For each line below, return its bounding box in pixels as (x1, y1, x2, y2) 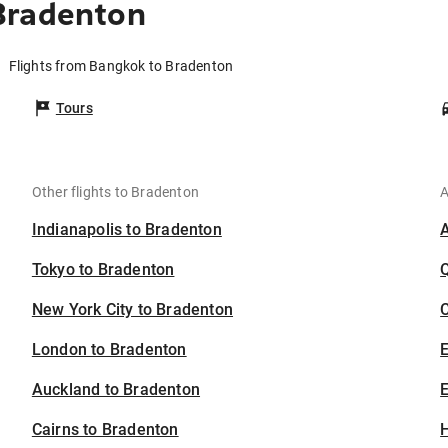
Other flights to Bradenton (31, 184, 200, 201)
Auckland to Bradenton (31, 380, 201, 400)
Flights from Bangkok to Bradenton (8, 58, 234, 75)
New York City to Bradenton (31, 300, 234, 320)
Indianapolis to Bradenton (31, 220, 222, 240)
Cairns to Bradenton (31, 420, 179, 440)
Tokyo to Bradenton (31, 260, 175, 280)
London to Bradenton (31, 340, 187, 360)
